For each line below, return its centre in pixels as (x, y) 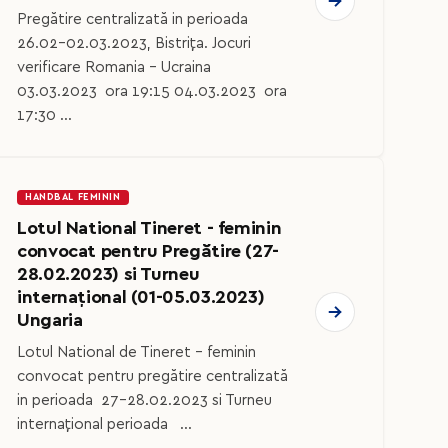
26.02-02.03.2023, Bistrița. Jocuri (134, 43)
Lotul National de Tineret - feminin (136, 353)
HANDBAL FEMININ (73, 196)
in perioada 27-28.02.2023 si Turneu (144, 401)
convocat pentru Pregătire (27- (148, 251)
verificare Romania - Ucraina (114, 67)
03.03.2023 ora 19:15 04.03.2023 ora (152, 91)
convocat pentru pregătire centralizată (152, 377)
